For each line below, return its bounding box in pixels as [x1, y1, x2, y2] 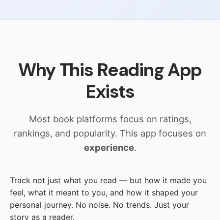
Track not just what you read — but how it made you [10, 175, 207, 186]
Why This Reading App [18, 58, 202, 82]
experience [83, 142, 134, 153]
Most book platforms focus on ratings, [28, 113, 192, 125]
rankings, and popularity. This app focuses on [14, 128, 206, 139]
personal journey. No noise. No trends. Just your [10, 200, 189, 210]
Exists [85, 80, 135, 104]
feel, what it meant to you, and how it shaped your [10, 188, 198, 198]
